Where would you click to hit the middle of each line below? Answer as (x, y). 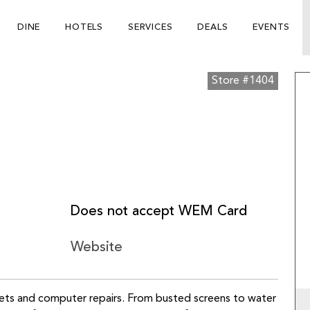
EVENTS (272, 27)
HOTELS (84, 27)
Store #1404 (243, 81)
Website (97, 248)
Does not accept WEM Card (159, 212)
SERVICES (150, 27)
